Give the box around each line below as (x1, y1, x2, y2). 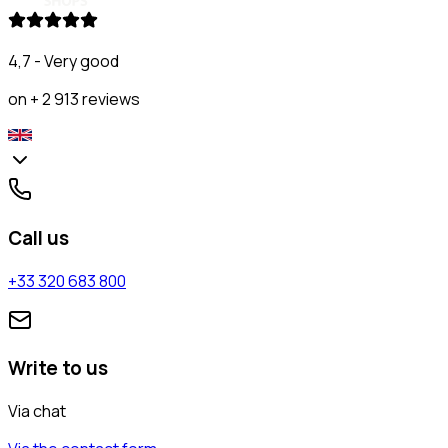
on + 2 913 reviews (8, 88, 140, 111)
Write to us (8, 355, 108, 382)
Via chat (8, 399, 66, 422)
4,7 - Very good (8, 50, 119, 73)
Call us (8, 224, 69, 251)
